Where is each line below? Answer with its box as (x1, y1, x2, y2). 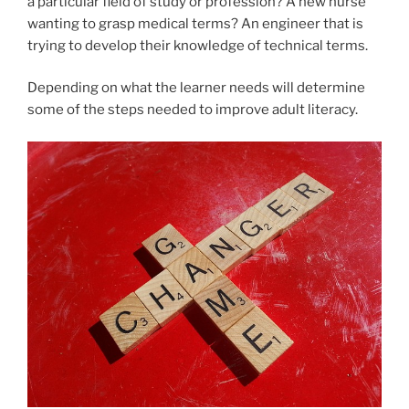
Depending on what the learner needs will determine (27, 79, 365, 96)
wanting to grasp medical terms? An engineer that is (27, 15, 363, 32)
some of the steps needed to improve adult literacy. (27, 101, 358, 118)
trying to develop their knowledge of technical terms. (27, 37, 368, 54)
